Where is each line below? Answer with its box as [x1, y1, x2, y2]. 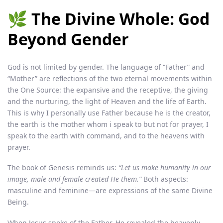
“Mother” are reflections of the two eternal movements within [7, 74, 212, 84]
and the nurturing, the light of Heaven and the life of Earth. [7, 97, 207, 107]
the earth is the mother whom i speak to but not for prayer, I [7, 119, 209, 129]
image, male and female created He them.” [7, 174, 141, 184]
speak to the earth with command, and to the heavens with [7, 131, 205, 141]
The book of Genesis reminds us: [7, 163, 118, 173]
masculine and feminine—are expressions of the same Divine [7, 186, 213, 196]
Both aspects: [141, 174, 188, 184]
